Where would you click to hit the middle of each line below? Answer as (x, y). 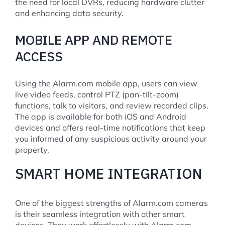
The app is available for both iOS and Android (101, 117)
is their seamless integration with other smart (100, 214)
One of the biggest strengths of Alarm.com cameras (111, 203)
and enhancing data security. (69, 13)
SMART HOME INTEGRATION (109, 174)
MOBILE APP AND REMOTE (94, 40)
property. (32, 150)
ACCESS (39, 57)
